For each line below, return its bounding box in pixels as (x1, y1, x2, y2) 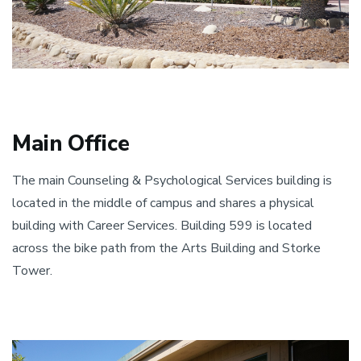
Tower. (12, 261, 52, 280)
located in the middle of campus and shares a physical (12, 193, 314, 212)
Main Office (12, 128, 130, 159)
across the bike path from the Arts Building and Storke (12, 239, 321, 257)
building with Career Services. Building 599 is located (12, 216, 312, 234)
